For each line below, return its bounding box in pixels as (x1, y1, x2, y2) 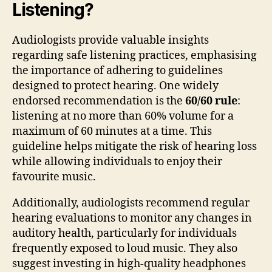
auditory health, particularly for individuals (12, 226, 237, 240)
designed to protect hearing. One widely (12, 78, 219, 93)
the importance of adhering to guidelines (12, 63, 223, 78)
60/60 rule (185, 93, 237, 108)
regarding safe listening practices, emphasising (12, 48, 257, 63)
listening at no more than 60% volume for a (12, 109, 234, 123)
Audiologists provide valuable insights (12, 33, 209, 47)
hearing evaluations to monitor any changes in (12, 211, 252, 225)
